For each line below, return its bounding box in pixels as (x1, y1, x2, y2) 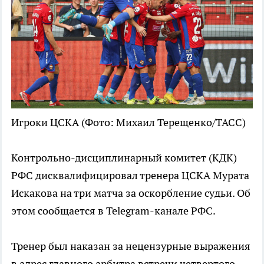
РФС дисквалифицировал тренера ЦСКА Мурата (11, 169, 249, 183)
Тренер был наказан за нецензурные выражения (11, 239, 250, 253)
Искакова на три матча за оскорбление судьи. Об (11, 186, 250, 200)
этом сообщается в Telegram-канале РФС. (11, 204, 216, 218)
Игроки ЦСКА (11, 115, 79, 130)
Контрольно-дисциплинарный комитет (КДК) (11, 151, 237, 165)
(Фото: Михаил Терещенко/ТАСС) (81, 115, 246, 130)
